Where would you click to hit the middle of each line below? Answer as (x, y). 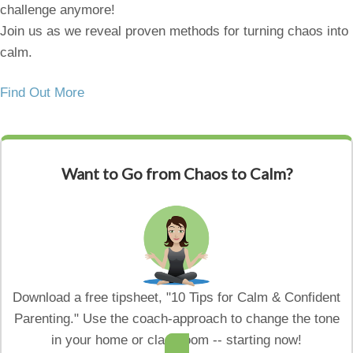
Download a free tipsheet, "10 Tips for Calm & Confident (176, 298)
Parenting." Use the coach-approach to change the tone (176, 319)
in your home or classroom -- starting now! (176, 340)
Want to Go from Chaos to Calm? (176, 174)
